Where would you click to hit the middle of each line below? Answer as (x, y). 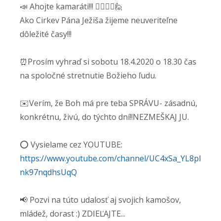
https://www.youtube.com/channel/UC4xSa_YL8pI (110, 158)
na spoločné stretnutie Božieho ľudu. (88, 75)
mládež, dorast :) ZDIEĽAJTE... (73, 213)
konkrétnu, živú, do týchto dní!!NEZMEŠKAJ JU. (104, 117)
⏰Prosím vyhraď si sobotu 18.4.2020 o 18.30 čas (108, 61)
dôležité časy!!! (46, 34)
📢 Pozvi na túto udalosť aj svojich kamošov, (100, 200)
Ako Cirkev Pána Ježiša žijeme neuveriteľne (99, 20)
